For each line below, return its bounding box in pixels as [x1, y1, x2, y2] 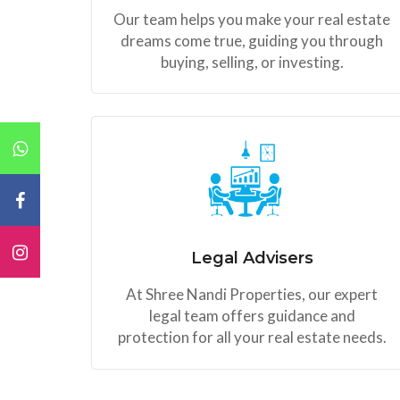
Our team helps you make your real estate [113, 9, 390, 29]
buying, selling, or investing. [160, 52, 344, 71]
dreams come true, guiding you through [121, 30, 383, 50]
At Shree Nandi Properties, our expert [126, 285, 378, 304]
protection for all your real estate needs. [117, 328, 387, 347]
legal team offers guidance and [148, 306, 355, 326]
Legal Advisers [190, 248, 313, 269]
